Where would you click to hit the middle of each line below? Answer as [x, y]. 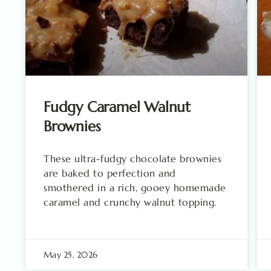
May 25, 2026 [70, 254]
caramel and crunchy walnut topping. [130, 202]
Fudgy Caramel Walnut [117, 107]
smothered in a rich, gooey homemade [135, 187]
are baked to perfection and [110, 173]
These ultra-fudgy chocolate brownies [132, 158]
